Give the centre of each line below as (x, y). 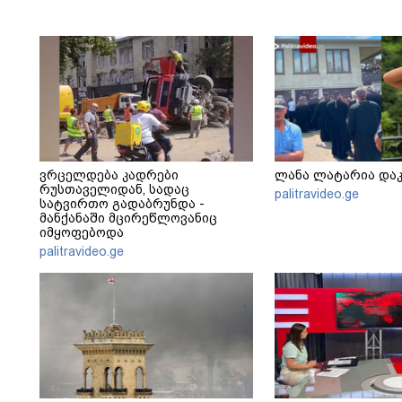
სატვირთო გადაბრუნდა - (122, 204)
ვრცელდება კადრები (109, 175)
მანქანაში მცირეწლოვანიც (128, 218)
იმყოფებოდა (82, 233)
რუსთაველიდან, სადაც (114, 190)
